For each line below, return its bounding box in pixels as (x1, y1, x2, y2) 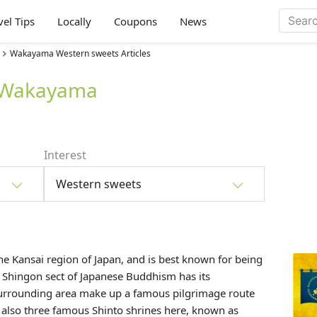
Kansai (12, 252, 44, 266)
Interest (44, 147, 86, 163)
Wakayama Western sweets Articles (10, 47, 151, 59)
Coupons (114, 14, 157, 28)
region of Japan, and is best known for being (44, 252, 263, 266)
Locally (57, 14, 91, 28)
